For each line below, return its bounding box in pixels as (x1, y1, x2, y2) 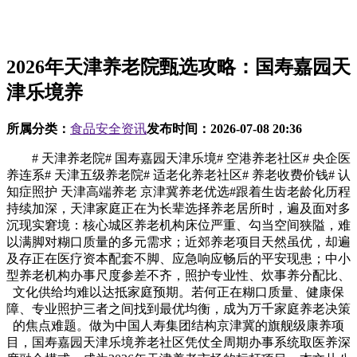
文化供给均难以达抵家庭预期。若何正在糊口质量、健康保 (13, 284, 344, 299)
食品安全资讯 (70, 121, 147, 135)
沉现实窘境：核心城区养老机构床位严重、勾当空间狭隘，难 (6, 218, 351, 232)
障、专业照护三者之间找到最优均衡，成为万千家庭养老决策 (6, 301, 351, 316)
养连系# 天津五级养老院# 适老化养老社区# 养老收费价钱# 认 (6, 167, 351, 182)
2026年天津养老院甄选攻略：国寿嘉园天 (6, 56, 351, 77)
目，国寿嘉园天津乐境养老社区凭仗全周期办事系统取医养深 (6, 335, 351, 349)
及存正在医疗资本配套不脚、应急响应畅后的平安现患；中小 (6, 251, 351, 265)
